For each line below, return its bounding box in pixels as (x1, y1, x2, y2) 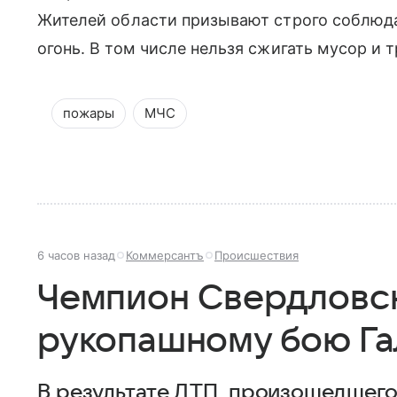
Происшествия (214, 247, 299, 262)
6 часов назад (37, 247, 115, 262)
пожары (63, 104, 114, 121)
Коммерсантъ (126, 247, 204, 262)
